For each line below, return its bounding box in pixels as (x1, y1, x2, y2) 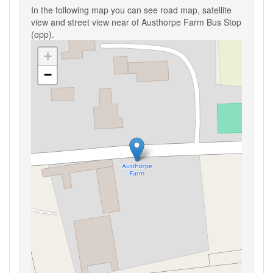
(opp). (31, 28, 54, 40)
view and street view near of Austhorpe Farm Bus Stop (31, 16, 241, 28)
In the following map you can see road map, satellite (31, 4, 232, 16)
